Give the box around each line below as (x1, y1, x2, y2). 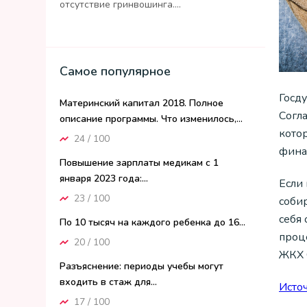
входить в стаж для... (60, 275, 157, 288)
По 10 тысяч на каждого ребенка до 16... (60, 216, 245, 229)
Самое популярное (60, 63, 171, 79)
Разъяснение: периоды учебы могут (60, 260, 223, 273)
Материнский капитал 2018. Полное (60, 97, 223, 110)
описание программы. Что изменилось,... (60, 112, 243, 125)
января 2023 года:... (60, 172, 148, 185)
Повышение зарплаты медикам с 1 (60, 156, 219, 169)
